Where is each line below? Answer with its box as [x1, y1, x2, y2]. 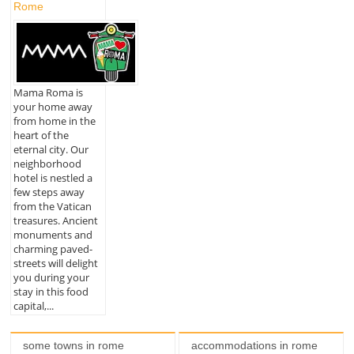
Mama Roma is [13, 85, 83, 100]
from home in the [13, 114, 96, 129]
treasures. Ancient [13, 213, 98, 228]
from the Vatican [13, 199, 92, 214]
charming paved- [13, 242, 92, 257]
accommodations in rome [190, 338, 318, 352]
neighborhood [13, 156, 81, 171]
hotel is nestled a [13, 171, 92, 186]
